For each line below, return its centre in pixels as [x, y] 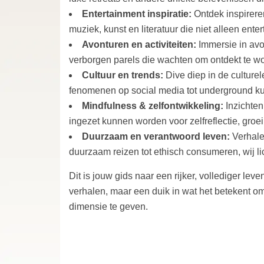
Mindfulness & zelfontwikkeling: [154, 105]
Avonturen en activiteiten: [140, 44]
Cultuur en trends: [124, 75]
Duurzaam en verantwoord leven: [157, 136]
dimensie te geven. [108, 206]
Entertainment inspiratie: [138, 14]
